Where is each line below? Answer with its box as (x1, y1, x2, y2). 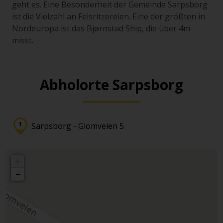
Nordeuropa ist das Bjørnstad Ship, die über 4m (12, 23, 190, 34)
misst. (12, 35, 33, 46)
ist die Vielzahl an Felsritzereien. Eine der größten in (12, 11, 205, 22)
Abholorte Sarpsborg (40, 75, 183, 94)
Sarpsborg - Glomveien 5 (31, 120, 124, 131)
